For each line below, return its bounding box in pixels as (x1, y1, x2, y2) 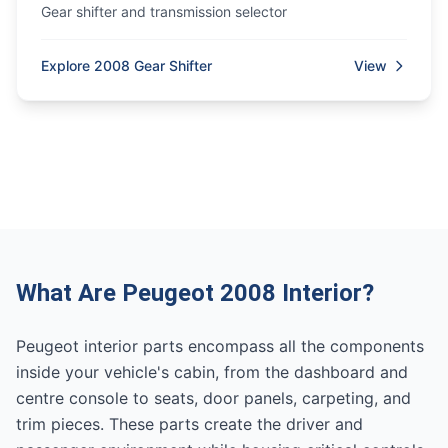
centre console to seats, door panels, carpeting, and (16, 388, 411, 408)
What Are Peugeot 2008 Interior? (16, 279, 374, 307)
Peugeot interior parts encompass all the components (16, 336, 424, 356)
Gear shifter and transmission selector (41, 3, 287, 20)
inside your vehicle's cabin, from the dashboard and (16, 362, 408, 382)
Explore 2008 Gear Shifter (41, 57, 212, 74)
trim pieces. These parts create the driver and (16, 414, 363, 434)
